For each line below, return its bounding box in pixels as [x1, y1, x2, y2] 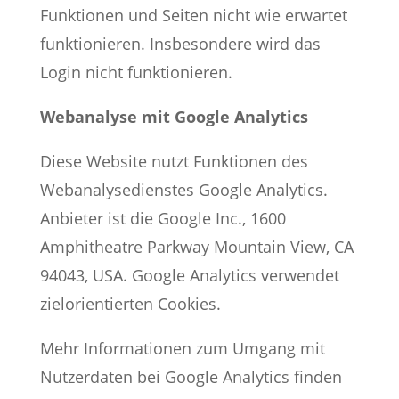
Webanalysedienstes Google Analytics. [39, 179, 328, 200]
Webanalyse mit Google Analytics [39, 106, 308, 127]
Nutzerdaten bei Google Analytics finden [39, 366, 342, 387]
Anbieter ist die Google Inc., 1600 [39, 208, 286, 229]
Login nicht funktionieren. [39, 61, 232, 83]
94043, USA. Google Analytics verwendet [39, 265, 339, 286]
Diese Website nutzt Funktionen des [39, 151, 308, 172]
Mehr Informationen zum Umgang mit [39, 338, 325, 359]
